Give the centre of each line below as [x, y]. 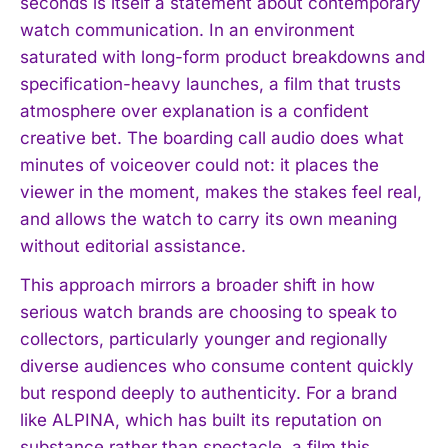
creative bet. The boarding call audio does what [212, 137]
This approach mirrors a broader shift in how [197, 284]
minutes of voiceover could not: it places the [199, 164]
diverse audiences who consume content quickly [217, 365]
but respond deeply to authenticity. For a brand [208, 392]
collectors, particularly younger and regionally [204, 338]
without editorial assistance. [133, 245]
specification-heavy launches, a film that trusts [210, 83]
